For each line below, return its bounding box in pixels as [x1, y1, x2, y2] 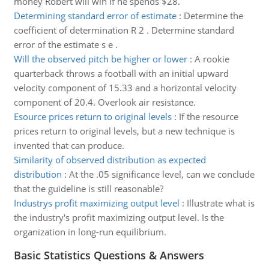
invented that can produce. [13, 139, 124, 151]
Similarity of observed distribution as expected [13, 154, 206, 166]
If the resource [178, 110, 238, 122]
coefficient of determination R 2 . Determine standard [13, 24, 234, 36]
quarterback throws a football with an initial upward [13, 67, 229, 79]
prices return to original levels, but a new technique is [13, 125, 235, 137]
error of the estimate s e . [13, 38, 118, 50]
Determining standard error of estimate [13, 10, 177, 22]
